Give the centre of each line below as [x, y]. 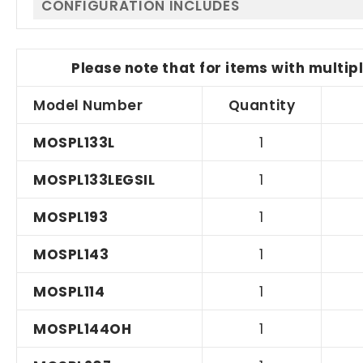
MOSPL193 [71, 217]
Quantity [262, 105]
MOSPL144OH [83, 329]
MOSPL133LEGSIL [94, 179]
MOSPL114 [69, 291]
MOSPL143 [71, 254]
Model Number [88, 105]
